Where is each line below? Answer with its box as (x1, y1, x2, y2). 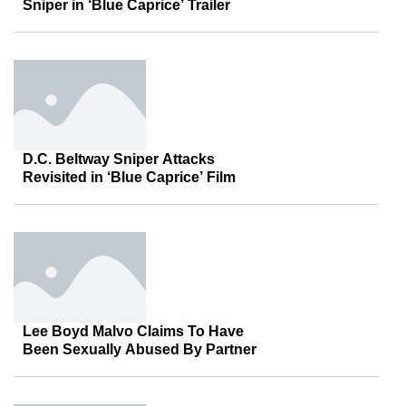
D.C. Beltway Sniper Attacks (23, 151, 215, 167)
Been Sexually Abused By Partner (23, 342, 256, 357)
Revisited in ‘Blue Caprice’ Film (23, 169, 236, 185)
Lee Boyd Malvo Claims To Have (23, 324, 244, 339)
